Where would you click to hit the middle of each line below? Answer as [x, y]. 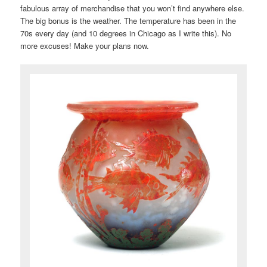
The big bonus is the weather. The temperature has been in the [128, 21]
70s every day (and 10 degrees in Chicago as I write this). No [126, 33]
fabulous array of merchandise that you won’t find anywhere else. [133, 8]
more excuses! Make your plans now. [85, 46]
